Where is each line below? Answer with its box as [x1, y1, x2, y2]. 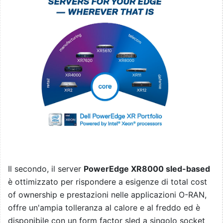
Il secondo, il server [8, 163, 84, 174]
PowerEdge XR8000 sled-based [84, 163, 210, 174]
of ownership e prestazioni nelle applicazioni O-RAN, [8, 189, 207, 200]
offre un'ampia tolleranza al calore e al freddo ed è [8, 202, 200, 213]
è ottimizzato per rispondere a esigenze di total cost [8, 176, 207, 187]
